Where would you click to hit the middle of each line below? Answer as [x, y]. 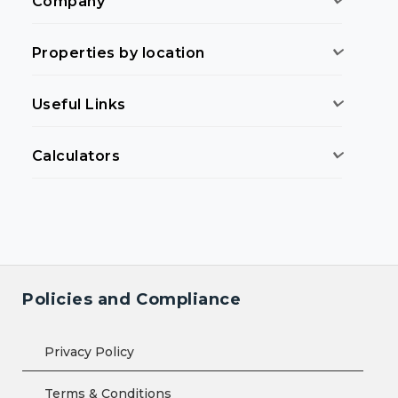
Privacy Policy [89, 351]
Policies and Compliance [132, 299]
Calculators [76, 155]
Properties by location [119, 52]
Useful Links [79, 104]
